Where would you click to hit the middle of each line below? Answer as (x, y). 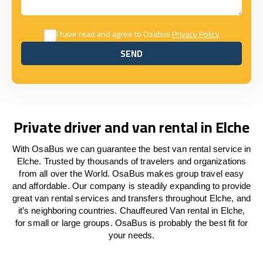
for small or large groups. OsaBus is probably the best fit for (131, 223)
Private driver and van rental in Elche (131, 127)
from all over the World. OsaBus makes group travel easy (131, 173)
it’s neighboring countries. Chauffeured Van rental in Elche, (131, 210)
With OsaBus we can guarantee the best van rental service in (131, 149)
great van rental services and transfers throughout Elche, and (131, 198)
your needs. (131, 235)
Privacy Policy (195, 34)
